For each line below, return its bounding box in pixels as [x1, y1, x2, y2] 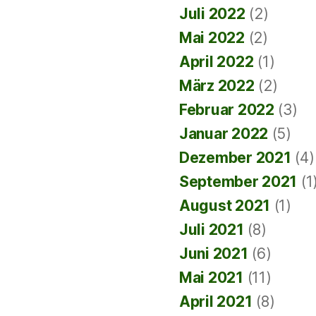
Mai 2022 [179, 29, 245, 47]
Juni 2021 [179, 245, 248, 262]
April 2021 [179, 293, 253, 310]
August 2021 [179, 197, 271, 214]
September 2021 [179, 173, 298, 190]
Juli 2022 [179, 5, 245, 23]
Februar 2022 [179, 101, 274, 119]
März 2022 [179, 77, 255, 95]
